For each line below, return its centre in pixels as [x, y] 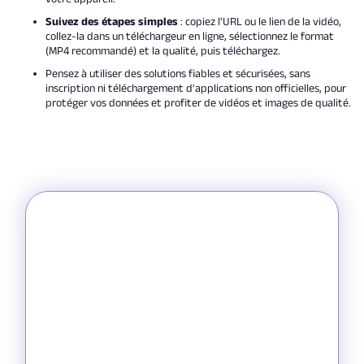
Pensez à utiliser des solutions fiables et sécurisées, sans [178, 74]
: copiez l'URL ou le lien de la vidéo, [260, 22]
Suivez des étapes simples [113, 22]
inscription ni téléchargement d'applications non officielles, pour [195, 88]
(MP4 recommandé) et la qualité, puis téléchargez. [162, 51]
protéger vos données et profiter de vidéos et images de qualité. [198, 103]
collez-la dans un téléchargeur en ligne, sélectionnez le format [189, 36]
